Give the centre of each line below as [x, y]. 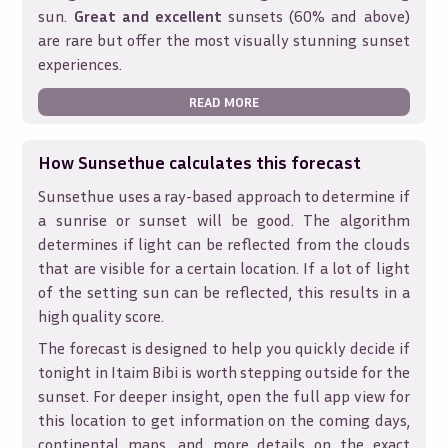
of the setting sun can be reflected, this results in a [224, 292]
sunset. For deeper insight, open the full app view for [224, 396]
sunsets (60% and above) [315, 16]
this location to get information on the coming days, [224, 420]
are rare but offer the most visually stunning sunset [224, 40]
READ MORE [224, 101]
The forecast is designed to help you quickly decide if [224, 348]
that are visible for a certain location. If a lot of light [224, 268]
